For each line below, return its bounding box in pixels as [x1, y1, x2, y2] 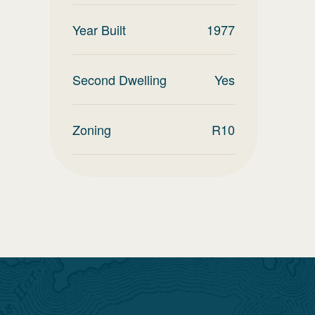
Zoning [72, 120, 111, 139]
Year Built [72, 20, 126, 39]
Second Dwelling [72, 70, 167, 89]
